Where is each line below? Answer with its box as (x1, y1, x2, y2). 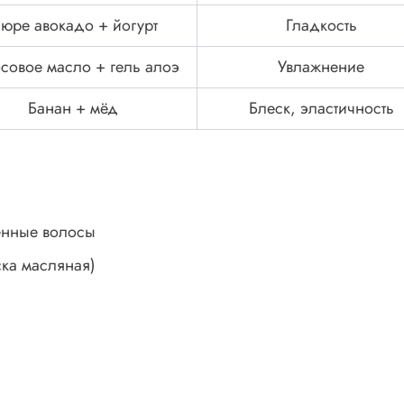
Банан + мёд (28, 96, 118, 121)
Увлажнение (278, 55, 364, 79)
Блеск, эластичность (248, 96, 394, 121)
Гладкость (285, 14, 357, 38)
